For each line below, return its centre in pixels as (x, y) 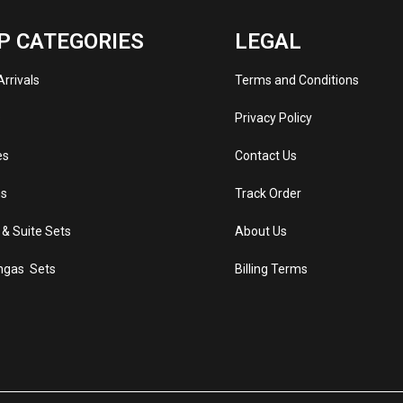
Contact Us (265, 156)
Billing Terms (271, 269)
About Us (260, 231)
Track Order (268, 193)
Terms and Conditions (296, 80)
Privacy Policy (273, 118)
